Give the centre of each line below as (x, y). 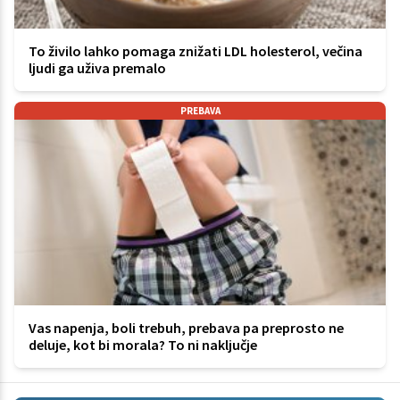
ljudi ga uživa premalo (97, 67)
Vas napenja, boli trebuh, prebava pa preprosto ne (186, 327)
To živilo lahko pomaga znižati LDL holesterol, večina (196, 50)
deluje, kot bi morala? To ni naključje (143, 344)
